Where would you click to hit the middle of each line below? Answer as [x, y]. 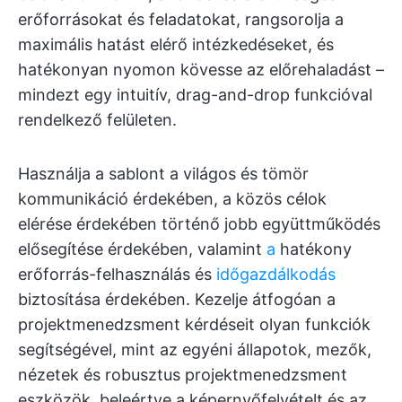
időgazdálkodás [276, 274]
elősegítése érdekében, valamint [142, 249]
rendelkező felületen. [97, 119]
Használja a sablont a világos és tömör [163, 173]
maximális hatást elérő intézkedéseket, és [176, 44]
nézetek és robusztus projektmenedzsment [183, 374]
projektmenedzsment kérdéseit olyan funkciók [194, 324]
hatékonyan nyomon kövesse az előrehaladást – [201, 69]
